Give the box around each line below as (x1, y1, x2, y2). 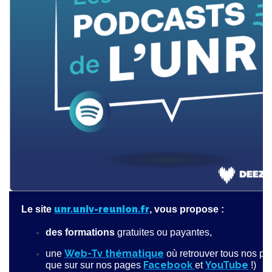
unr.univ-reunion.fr (54, 203, 149, 216)
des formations (46, 227, 117, 238)
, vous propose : (149, 204, 224, 215)
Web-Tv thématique (64, 248, 164, 260)
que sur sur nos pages (46, 260, 143, 271)
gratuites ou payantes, (117, 227, 214, 238)
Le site (21, 204, 52, 215)
